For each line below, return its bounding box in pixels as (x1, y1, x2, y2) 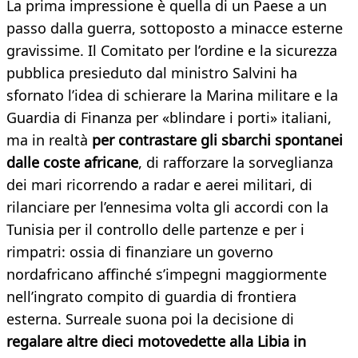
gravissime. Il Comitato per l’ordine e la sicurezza (6, 41, 337, 61)
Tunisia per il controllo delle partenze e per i (6, 220, 304, 240)
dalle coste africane (6, 153, 138, 173)
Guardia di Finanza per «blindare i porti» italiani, (6, 108, 332, 128)
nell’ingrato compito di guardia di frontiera (6, 287, 296, 307)
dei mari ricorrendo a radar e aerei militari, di (6, 175, 312, 195)
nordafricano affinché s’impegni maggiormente (6, 265, 327, 284)
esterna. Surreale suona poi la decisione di (6, 309, 294, 329)
